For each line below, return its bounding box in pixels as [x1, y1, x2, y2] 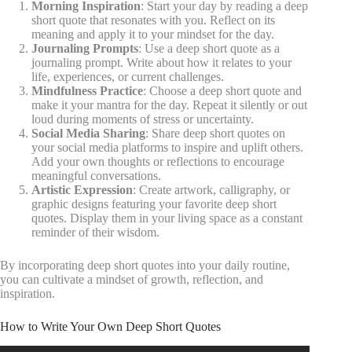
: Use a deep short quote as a [138, 41, 280, 55]
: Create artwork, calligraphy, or [133, 182, 290, 196]
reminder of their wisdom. [31, 225, 159, 239]
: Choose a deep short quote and [143, 83, 302, 97]
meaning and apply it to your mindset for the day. [31, 27, 274, 41]
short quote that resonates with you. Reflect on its [31, 13, 275, 27]
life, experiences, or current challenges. [31, 69, 224, 83]
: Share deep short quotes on [145, 126, 285, 140]
